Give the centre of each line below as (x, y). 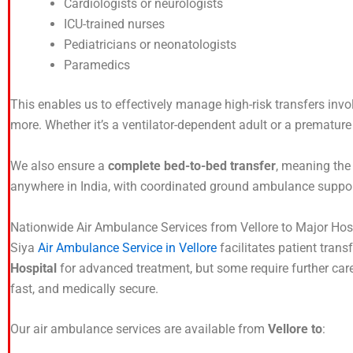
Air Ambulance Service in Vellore (127, 247)
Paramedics (97, 65)
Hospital (33, 268)
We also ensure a (59, 165)
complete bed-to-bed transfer (192, 165)
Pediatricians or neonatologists (150, 45)
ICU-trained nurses (114, 24)
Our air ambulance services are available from (139, 329)
